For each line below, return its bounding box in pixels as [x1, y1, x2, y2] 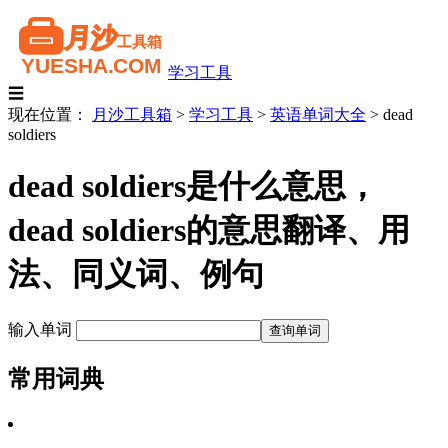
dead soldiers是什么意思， [8, 168, 378, 205]
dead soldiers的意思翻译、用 [8, 212, 410, 249]
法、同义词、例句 [8, 256, 264, 293]
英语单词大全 [270, 106, 366, 123]
